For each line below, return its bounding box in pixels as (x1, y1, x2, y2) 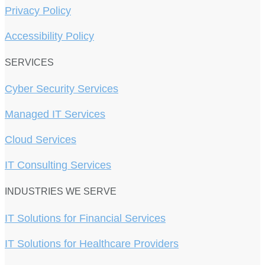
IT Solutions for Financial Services (5, 212, 166, 224)
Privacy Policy (5, 4, 71, 17)
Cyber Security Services (5, 83, 118, 95)
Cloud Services (5, 134, 76, 146)
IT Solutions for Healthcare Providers (5, 237, 179, 250)
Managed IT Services (5, 108, 105, 121)
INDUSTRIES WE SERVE (5, 186, 117, 197)
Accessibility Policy (5, 30, 94, 42)
